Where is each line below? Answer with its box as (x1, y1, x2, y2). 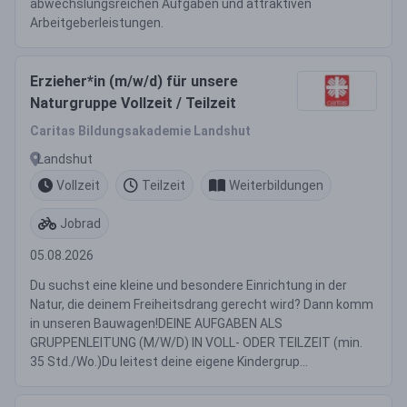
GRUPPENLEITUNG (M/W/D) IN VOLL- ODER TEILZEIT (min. (30, 335, 362, 350)
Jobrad (60, 215, 101, 231)
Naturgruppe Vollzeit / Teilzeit (30, 94, 236, 112)
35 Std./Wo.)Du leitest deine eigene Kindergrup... (30, 354, 308, 369)
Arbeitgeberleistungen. (30, 15, 164, 30)
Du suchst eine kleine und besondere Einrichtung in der (30, 278, 347, 293)
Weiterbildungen (229, 177, 323, 193)
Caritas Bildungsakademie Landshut (30, 124, 251, 138)
